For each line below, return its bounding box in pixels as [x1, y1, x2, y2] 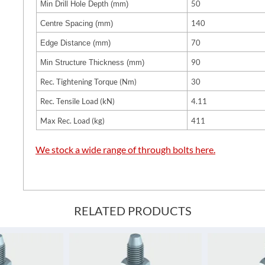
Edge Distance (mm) [40, 38, 111, 47]
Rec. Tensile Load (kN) [40, 96, 115, 106]
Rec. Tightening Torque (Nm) [40, 77, 137, 86]
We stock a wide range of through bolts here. [35, 144, 215, 155]
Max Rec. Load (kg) [40, 116, 105, 125]
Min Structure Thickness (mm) [40, 58, 144, 67]
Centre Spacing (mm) [40, 19, 113, 28]
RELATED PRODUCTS [73, 203, 192, 218]
